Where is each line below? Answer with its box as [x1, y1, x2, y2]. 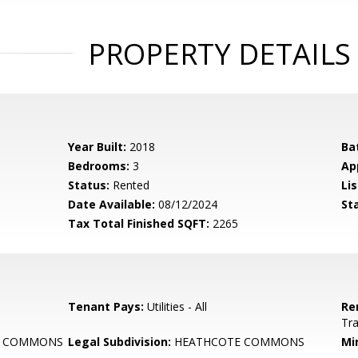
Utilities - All [144, 299, 208, 314]
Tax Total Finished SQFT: [68, 216, 210, 231]
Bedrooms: [68, 158, 130, 173]
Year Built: [68, 139, 127, 154]
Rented [109, 177, 150, 193]
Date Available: [68, 197, 156, 212]
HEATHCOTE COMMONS [171, 334, 305, 349]
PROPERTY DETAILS [87, 34, 351, 74]
